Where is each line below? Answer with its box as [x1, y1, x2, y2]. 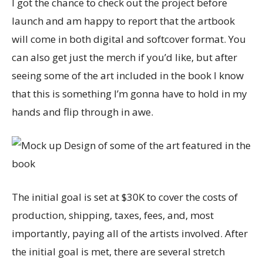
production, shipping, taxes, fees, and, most [12, 208, 214, 222]
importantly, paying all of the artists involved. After [12, 226, 248, 240]
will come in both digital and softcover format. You [12, 32, 246, 46]
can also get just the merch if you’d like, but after [12, 50, 237, 64]
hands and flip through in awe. [12, 104, 153, 119]
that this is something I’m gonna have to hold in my [12, 86, 247, 100]
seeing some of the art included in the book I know [12, 68, 244, 82]
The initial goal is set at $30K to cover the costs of [12, 190, 238, 204]
